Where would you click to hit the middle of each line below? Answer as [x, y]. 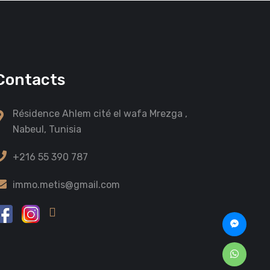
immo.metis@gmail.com [66, 185]
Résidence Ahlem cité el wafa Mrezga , [100, 114]
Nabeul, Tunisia [47, 129]
